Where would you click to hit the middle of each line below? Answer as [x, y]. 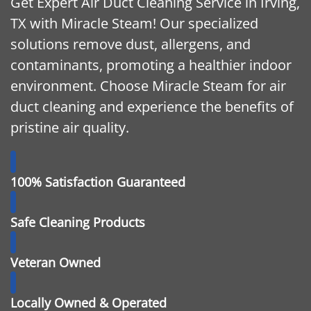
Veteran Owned [56, 263]
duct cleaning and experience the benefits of [152, 107]
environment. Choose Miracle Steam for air [148, 86]
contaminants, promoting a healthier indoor [151, 65]
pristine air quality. [70, 128]
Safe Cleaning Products [78, 222]
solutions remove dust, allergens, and [131, 44]
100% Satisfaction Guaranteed [98, 182]
